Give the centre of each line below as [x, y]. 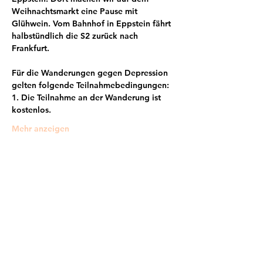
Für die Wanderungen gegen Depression [91, 73]
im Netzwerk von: [94, 225]
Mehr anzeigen [41, 129]
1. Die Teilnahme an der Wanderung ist [87, 97]
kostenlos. [31, 110]
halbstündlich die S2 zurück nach [76, 36]
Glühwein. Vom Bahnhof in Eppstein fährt [92, 23]
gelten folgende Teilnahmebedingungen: [90, 85]
